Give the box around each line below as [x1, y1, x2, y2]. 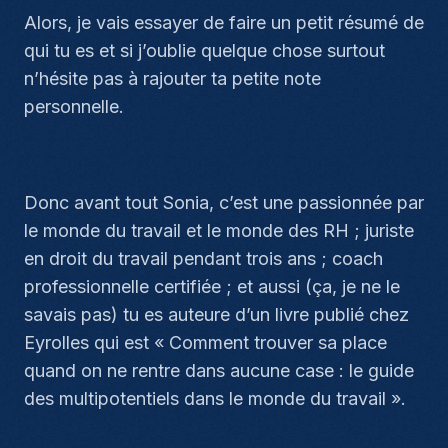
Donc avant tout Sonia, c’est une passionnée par [24, 192, 424, 213]
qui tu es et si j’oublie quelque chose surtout [24, 40, 385, 61]
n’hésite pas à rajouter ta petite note [24, 68, 321, 89]
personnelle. [24, 96, 124, 117]
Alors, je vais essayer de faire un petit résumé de [24, 12, 424, 33]
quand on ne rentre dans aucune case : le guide [24, 360, 414, 381]
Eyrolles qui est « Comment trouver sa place [24, 332, 387, 353]
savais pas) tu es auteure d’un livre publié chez [24, 304, 409, 325]
